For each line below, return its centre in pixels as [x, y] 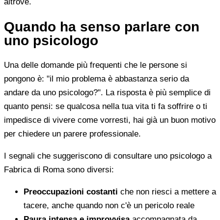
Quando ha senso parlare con [102, 27]
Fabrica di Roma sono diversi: [59, 170]
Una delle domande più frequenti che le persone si [96, 65]
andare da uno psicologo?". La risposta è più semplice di [107, 93]
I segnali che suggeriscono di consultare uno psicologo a [108, 156]
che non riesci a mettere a [167, 192]
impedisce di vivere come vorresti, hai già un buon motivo [110, 120]
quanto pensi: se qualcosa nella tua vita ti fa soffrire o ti [106, 107]
